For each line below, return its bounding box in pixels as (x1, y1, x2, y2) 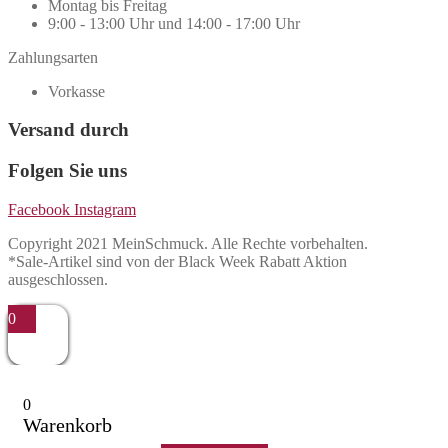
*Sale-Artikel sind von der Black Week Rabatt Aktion (8, 252, 347, 270)
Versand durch (8, 119, 129, 141)
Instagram (74, 200, 136, 218)
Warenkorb (23, 413, 112, 436)
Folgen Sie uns (8, 159, 127, 181)
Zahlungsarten (8, 48, 98, 66)
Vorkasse (48, 82, 105, 100)
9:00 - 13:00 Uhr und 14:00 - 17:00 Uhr (48, 14, 300, 32)
